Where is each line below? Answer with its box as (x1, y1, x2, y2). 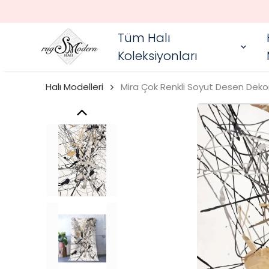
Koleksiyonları (118, 47, 198, 64)
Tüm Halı (118, 29, 171, 46)
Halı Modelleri (46, 80, 103, 93)
